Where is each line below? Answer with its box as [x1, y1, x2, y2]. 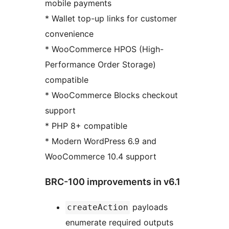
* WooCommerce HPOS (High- [45, 44, 164, 55]
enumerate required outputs [65, 217, 173, 228]
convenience [45, 29, 94, 39]
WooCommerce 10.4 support [45, 151, 156, 162]
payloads [130, 202, 168, 213]
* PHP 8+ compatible [45, 121, 127, 131]
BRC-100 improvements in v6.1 [45, 176, 180, 188]
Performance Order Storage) [45, 59, 156, 70]
